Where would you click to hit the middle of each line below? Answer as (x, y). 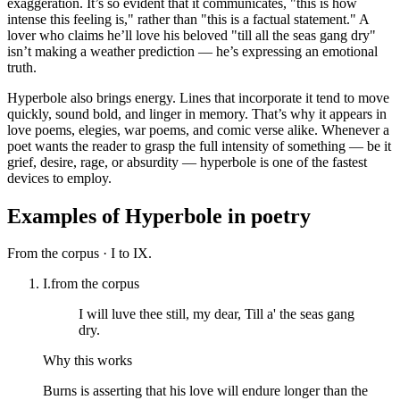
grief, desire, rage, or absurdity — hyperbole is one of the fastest (187, 162)
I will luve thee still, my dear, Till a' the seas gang (217, 314)
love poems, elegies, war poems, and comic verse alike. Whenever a (198, 129)
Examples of (66, 216)
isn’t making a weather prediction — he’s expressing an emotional (192, 51)
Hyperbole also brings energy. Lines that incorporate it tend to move (198, 97)
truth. (22, 67)
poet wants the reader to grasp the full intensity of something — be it (199, 146)
